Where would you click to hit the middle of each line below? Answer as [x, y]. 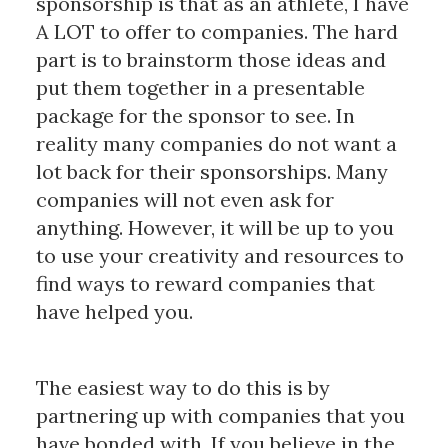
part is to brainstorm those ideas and [210, 60]
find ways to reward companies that [205, 284]
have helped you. [114, 312]
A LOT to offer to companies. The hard [216, 32]
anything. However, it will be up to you [214, 228]
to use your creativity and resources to [219, 256]
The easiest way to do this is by [182, 388]
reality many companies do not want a [216, 144]
